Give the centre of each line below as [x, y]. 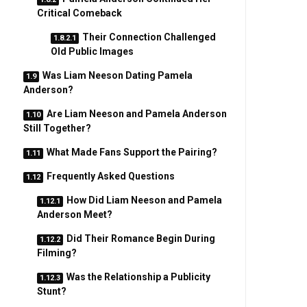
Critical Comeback [79, 13]
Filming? [57, 253]
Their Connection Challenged [149, 37]
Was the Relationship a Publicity [138, 277]
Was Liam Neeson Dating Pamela [117, 75]
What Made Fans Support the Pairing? [132, 152]
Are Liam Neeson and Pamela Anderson [136, 114]
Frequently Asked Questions [110, 176]
